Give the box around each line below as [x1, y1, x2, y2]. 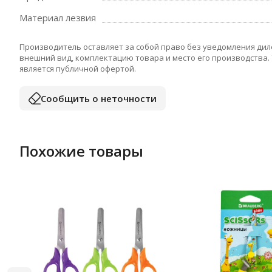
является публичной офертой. [19, 63, 136, 74]
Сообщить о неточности [41, 92, 157, 104]
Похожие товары [19, 141, 143, 161]
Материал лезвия [19, 12, 96, 24]
